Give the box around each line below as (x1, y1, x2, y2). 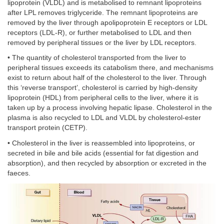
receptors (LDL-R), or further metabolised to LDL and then (7, 28, 191, 36)
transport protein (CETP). (7, 124, 87, 131)
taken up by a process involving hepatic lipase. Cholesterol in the (7, 104, 212, 111)
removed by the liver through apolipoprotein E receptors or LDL (7, 18, 207, 26)
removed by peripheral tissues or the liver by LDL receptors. (7, 38, 196, 46)
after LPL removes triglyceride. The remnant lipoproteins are (7, 8, 198, 16)
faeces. (7, 169, 30, 177)
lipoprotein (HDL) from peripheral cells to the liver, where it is (7, 94, 198, 101)
